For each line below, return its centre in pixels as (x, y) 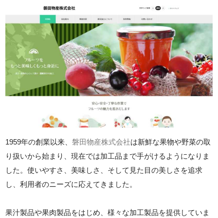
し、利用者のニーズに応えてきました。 (71, 184)
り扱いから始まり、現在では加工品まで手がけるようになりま (108, 156)
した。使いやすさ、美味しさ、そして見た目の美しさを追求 (104, 170)
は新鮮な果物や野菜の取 (171, 142)
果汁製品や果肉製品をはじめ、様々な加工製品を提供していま (108, 212)
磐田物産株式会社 (101, 142)
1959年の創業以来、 (39, 142)
